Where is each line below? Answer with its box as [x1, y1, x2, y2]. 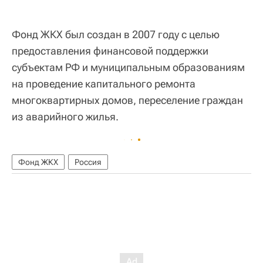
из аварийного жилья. [12, 110, 119, 123]
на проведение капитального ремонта [12, 77, 195, 90]
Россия [75, 157, 102, 167]
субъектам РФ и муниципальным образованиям [12, 60, 245, 73]
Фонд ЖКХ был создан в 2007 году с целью [12, 28, 220, 41]
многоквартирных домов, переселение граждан [12, 93, 243, 106]
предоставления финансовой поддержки [12, 44, 208, 57]
